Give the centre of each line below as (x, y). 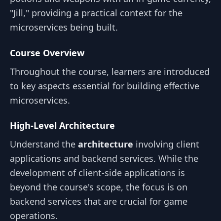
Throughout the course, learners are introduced (110, 71)
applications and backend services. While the (104, 158)
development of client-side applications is (97, 173)
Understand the (44, 144)
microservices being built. (64, 27)
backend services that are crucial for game (99, 201)
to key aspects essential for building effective (105, 86)
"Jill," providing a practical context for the (96, 13)
